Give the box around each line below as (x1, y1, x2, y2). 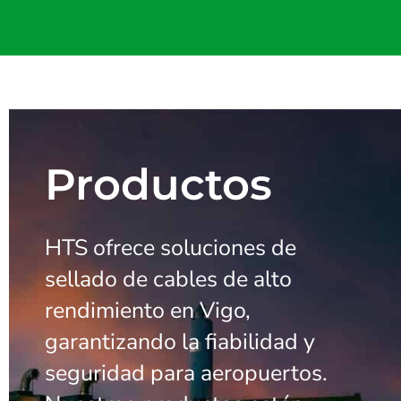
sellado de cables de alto (45, 264, 292, 295)
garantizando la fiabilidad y (45, 327, 315, 358)
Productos (45, 158, 272, 211)
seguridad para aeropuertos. (45, 358, 328, 389)
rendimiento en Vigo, (45, 295, 251, 327)
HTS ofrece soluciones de (45, 233, 296, 264)
